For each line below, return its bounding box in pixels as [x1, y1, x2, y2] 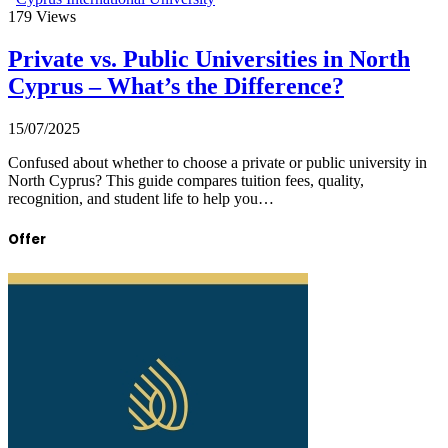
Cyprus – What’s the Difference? [8, 73, 344, 100]
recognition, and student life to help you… [8, 190, 274, 208]
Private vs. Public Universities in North [8, 46, 410, 73]
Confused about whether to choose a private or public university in [8, 154, 427, 172]
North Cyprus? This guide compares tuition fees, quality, [8, 172, 364, 190]
